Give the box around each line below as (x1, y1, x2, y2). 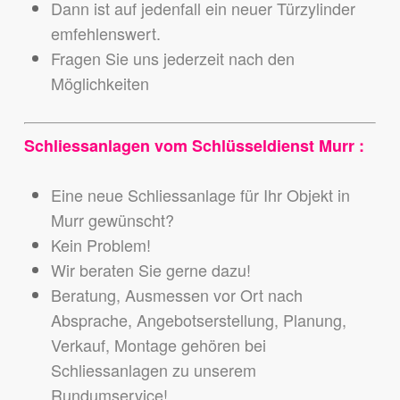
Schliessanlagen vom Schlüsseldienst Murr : (23, 134, 364, 158)
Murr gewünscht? (50, 208, 174, 232)
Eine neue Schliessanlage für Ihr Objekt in (50, 183, 350, 207)
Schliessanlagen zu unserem (50, 358, 256, 382)
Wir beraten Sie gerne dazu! (50, 258, 251, 282)
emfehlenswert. (50, 21, 161, 46)
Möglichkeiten (50, 71, 149, 96)
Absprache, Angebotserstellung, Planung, (50, 308, 346, 332)
